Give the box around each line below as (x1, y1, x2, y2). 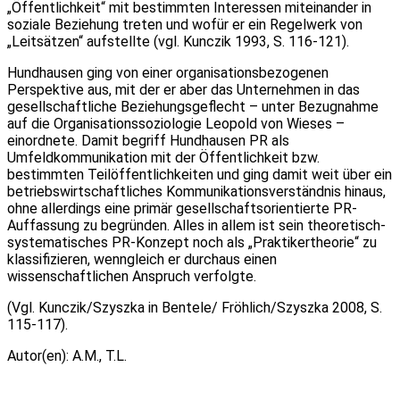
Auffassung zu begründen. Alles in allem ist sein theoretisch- (7, 216, 386, 234)
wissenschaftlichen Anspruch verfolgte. (7, 267, 260, 285)
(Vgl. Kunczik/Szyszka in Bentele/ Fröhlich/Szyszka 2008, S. (7, 298, 382, 316)
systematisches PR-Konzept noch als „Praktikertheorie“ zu (7, 233, 377, 251)
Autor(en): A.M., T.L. (7, 346, 130, 364)
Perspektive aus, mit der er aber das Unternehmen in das (7, 80, 360, 98)
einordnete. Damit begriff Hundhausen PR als (7, 131, 289, 149)
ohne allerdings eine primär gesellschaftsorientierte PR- (7, 199, 357, 217)
